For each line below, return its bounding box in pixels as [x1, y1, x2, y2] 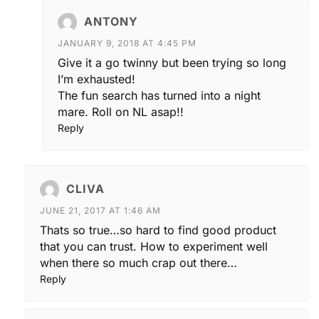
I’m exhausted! [58, 71, 135, 86]
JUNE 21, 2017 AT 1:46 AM [40, 204, 161, 216]
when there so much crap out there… [40, 255, 237, 270]
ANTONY [84, 14, 138, 28]
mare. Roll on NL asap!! [58, 104, 184, 119]
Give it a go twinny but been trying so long [58, 55, 286, 70]
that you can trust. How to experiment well [40, 239, 268, 253]
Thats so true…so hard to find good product [40, 222, 276, 237]
